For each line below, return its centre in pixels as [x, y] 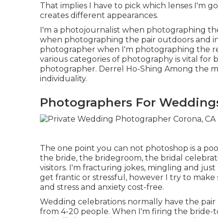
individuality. [64, 79]
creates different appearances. [99, 16]
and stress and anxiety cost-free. [102, 187]
